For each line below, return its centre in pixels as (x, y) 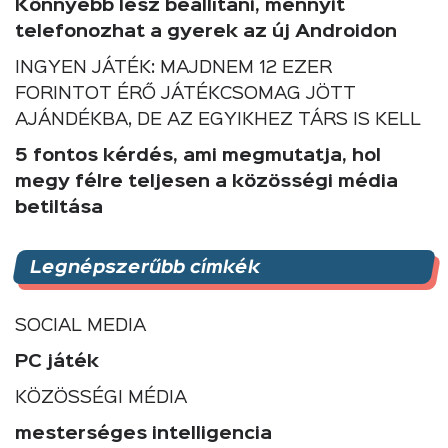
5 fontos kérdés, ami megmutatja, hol (198, 155)
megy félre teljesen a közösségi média (206, 181)
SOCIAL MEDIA (80, 325)
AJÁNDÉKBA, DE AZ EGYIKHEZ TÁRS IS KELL (218, 119)
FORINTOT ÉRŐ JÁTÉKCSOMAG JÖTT (185, 93)
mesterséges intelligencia (143, 433)
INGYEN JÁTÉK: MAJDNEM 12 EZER (173, 67)
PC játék (57, 361)
